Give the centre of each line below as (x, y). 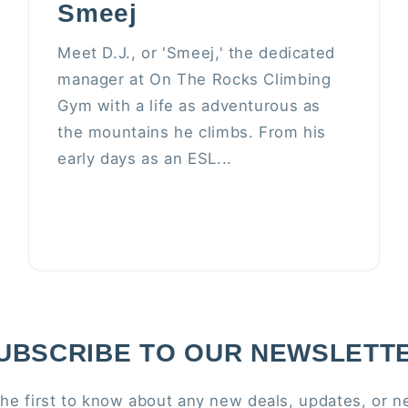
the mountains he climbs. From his (192, 133)
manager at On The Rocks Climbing (194, 80)
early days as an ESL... (145, 159)
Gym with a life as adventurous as (189, 106)
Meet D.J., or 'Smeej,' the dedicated (197, 53)
